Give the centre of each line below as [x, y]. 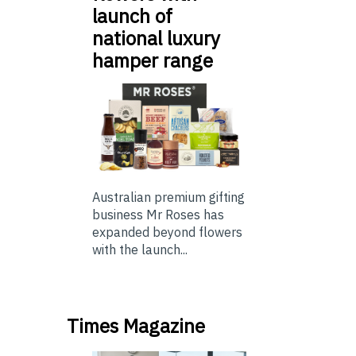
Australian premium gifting [168, 197]
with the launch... [140, 250]
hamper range [153, 60]
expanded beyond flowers [167, 232]
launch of [132, 15]
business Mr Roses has [158, 215]
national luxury [156, 38]
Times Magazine [136, 326]
